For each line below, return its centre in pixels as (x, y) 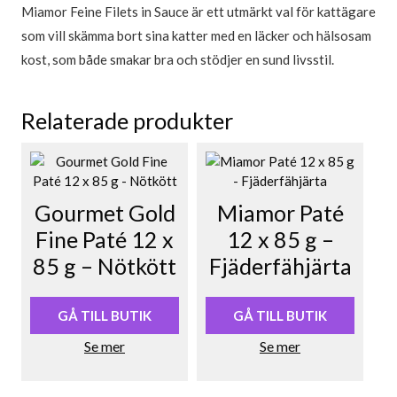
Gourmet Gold (105, 213)
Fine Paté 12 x (105, 240)
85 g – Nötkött (105, 266)
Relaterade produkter (127, 121)
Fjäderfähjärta (280, 266)
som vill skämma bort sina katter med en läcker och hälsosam (196, 36)
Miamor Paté (280, 213)
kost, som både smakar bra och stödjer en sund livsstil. (178, 60)
